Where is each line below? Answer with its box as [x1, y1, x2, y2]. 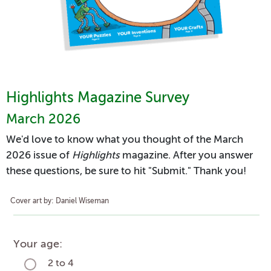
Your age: [13, 238, 62, 250]
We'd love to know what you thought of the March [6, 134, 243, 145]
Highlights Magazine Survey [6, 91, 189, 105]
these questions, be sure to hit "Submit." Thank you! [6, 166, 246, 177]
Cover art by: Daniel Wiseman [10, 197, 109, 205]
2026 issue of [6, 150, 72, 161]
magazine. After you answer [120, 150, 253, 161]
